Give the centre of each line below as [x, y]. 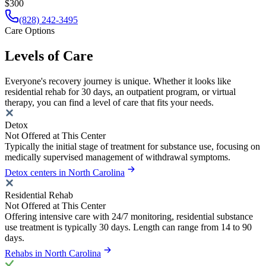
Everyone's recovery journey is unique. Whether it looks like [118, 81]
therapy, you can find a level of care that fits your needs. [109, 102]
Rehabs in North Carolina [53, 253]
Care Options [30, 30]
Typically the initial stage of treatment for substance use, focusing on [132, 146]
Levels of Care [49, 56]
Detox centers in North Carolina [65, 172]
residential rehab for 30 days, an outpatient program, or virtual [120, 91]
